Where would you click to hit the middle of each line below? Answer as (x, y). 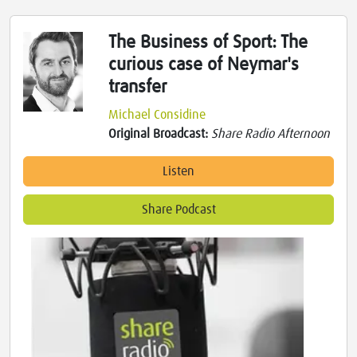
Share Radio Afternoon (271, 134)
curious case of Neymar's (204, 65)
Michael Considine (157, 115)
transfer (138, 88)
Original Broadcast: (160, 134)
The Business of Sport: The (208, 43)
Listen (178, 172)
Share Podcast (178, 210)
